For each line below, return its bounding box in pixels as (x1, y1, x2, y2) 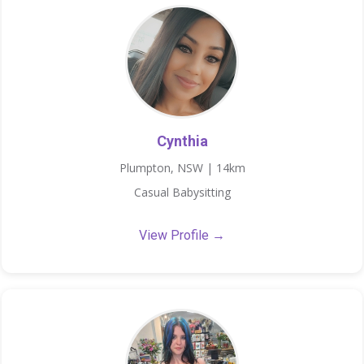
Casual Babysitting (133, 184, 231, 200)
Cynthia (156, 132, 208, 149)
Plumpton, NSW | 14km (119, 159, 245, 175)
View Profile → (139, 227, 225, 243)
